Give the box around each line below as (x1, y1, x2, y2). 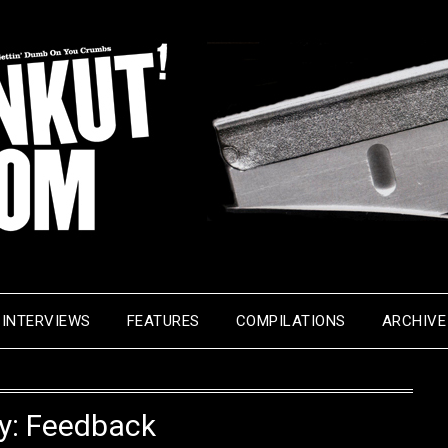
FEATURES (126, 312, 200, 330)
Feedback (26, 408, 157, 443)
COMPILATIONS (235, 312, 346, 330)
